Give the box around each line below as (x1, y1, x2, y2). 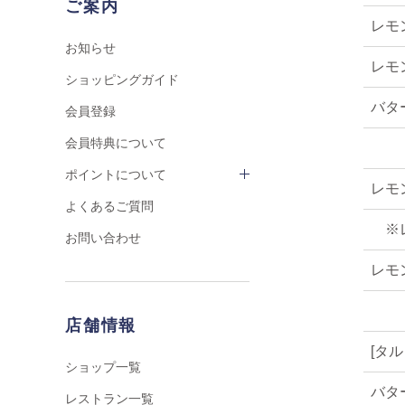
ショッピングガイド (65, 72, 179, 87)
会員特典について (65, 136, 166, 150)
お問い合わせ (65, 231, 141, 245)
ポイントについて (65, 167, 166, 182)
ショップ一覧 (65, 360, 141, 374)
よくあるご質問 (65, 199, 154, 213)
